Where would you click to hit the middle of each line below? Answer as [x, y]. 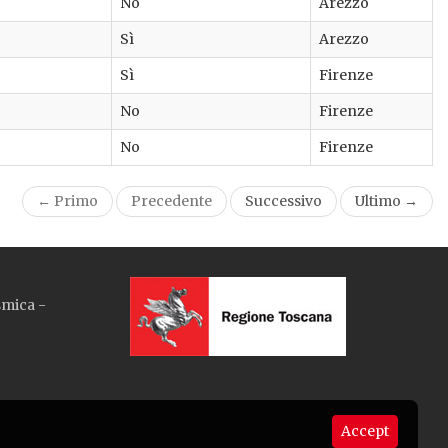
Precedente [171, 201]
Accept [365, 431]
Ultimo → [386, 201]
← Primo [67, 201]
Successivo [283, 201]
